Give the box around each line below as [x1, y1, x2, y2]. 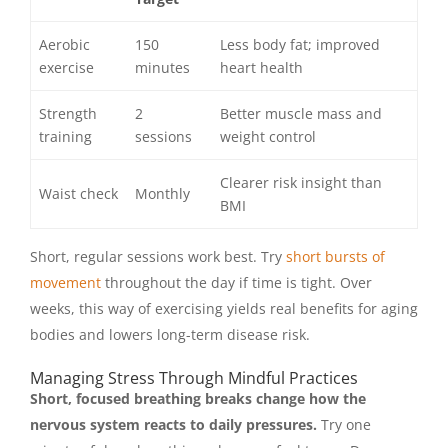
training [39, 126, 93, 146]
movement [30, 272, 101, 292]
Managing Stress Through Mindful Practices [30, 367, 358, 390]
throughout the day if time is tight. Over [101, 272, 372, 292]
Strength [39, 103, 98, 123]
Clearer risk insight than [220, 172, 383, 192]
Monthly [135, 183, 191, 203]
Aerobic [39, 34, 91, 54]
